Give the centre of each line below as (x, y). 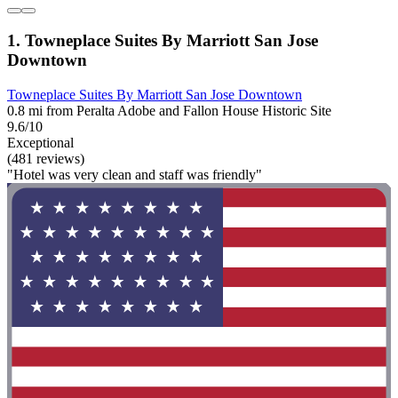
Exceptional (40, 142)
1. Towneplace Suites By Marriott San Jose (163, 40)
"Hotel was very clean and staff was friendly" (135, 174)
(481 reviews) (46, 158)
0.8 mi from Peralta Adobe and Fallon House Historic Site (169, 110)
